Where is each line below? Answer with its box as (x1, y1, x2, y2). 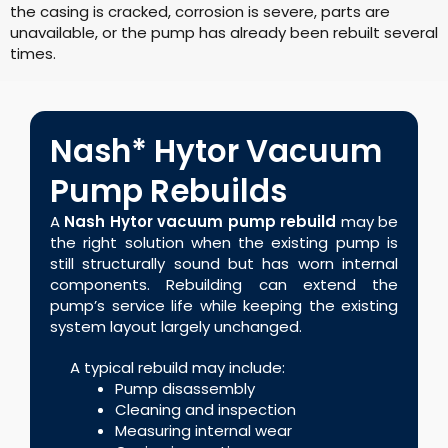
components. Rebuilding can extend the (50, 274, 398, 296)
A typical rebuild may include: (70, 357, 285, 379)
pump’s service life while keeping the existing (50, 295, 398, 317)
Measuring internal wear (115, 420, 292, 442)
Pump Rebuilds (50, 169, 287, 214)
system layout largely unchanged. (50, 316, 302, 338)
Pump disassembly (115, 378, 255, 400)
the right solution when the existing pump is (50, 232, 398, 254)
